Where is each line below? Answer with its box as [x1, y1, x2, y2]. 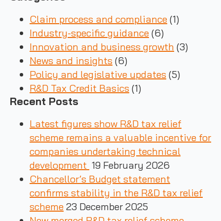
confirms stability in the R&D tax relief [30, 186, 203, 199]
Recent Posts [10, 95, 78, 108]
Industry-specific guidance [30, 27, 149, 39]
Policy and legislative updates [30, 68, 166, 80]
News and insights [30, 54, 112, 67]
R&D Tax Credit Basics [30, 82, 129, 94]
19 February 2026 [92, 159, 170, 171]
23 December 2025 [66, 200, 148, 213]
